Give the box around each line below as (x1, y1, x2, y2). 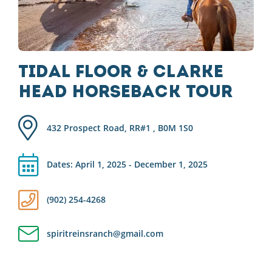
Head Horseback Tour (18, 84, 233, 101)
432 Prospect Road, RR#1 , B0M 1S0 (47, 121, 193, 134)
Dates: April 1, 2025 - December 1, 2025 (47, 158, 208, 170)
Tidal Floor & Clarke (18, 64, 223, 81)
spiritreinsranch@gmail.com (47, 227, 163, 239)
